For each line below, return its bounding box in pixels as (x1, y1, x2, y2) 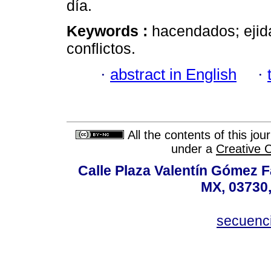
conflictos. (67, 40, 135, 57)
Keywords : (67, 22, 152, 40)
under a (171, 142, 216, 156)
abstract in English (110, 65, 237, 83)
